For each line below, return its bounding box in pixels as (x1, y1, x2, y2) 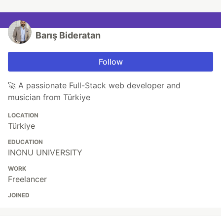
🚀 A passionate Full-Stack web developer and (8, 80, 181, 91)
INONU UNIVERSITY (8, 147, 82, 158)
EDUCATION (8, 138, 43, 146)
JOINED (8, 191, 30, 199)
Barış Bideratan (36, 30, 101, 41)
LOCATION (8, 111, 38, 119)
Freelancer (8, 174, 47, 184)
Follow (98, 57, 123, 67)
